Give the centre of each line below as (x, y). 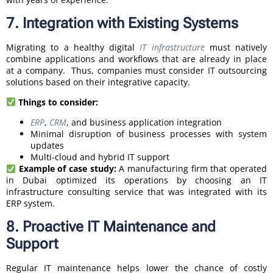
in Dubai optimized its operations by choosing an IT (136, 180)
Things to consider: (58, 102)
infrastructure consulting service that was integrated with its (136, 192)
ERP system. (30, 204)
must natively (236, 47)
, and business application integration (144, 122)
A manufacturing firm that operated (193, 169)
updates (47, 146)
